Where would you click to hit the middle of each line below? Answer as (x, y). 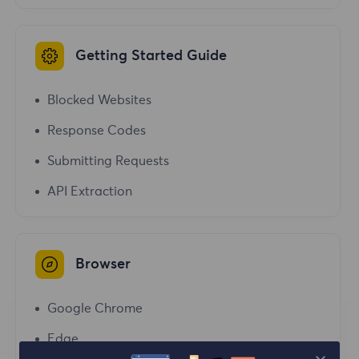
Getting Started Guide (151, 56)
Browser (103, 264)
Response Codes (97, 131)
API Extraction (90, 192)
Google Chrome (95, 309)
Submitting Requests (109, 161)
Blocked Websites (100, 101)
